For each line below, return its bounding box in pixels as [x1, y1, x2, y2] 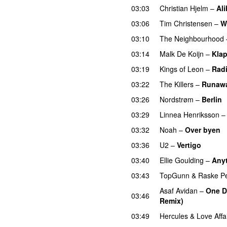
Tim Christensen [160, 18, 212, 28]
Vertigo [177, 139, 201, 150]
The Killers [160, 79, 194, 89]
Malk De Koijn [160, 48, 204, 59]
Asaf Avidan [160, 185, 198, 196]
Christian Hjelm [160, 3, 208, 13]
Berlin [202, 94, 222, 104]
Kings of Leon [160, 63, 204, 74]
